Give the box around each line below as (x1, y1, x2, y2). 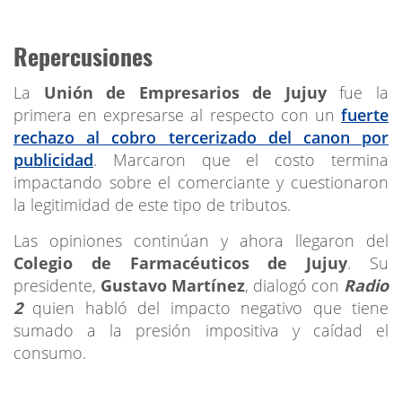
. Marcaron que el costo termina (93, 148, 389, 170)
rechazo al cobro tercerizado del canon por (13, 126, 389, 148)
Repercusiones (13, 38, 153, 74)
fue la (339, 81, 389, 103)
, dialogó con (245, 274, 344, 296)
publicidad (13, 148, 93, 170)
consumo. (13, 341, 86, 363)
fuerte (341, 103, 389, 126)
